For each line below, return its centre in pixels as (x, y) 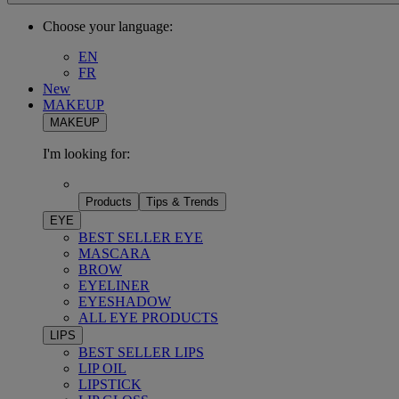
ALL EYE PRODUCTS (148, 318)
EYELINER (114, 285)
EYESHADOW (125, 301)
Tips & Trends (183, 202)
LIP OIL (102, 368)
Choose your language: (108, 26)
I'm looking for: (86, 154)
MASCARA (114, 253)
